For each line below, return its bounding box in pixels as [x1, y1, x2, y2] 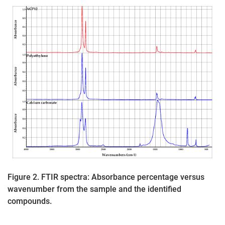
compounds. [8, 196, 52, 206]
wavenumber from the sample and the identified [8, 184, 181, 194]
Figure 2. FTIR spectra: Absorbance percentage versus [8, 172, 204, 182]
